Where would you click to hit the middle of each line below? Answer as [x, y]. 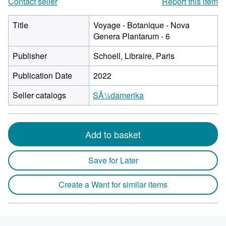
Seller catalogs [39, 95]
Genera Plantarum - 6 [132, 36]
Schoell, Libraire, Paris [134, 56]
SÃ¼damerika [118, 95]
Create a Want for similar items [113, 184]
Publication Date [42, 75]
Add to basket [113, 134]
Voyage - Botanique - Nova [142, 25]
